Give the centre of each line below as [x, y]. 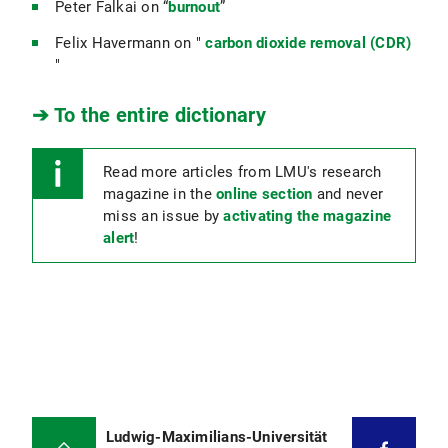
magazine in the [159, 194]
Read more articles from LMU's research [242, 172]
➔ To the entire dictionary [149, 115]
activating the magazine [307, 216]
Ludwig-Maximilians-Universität [217, 437]
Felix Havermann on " [130, 43]
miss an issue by [163, 216]
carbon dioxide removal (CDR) [308, 43]
